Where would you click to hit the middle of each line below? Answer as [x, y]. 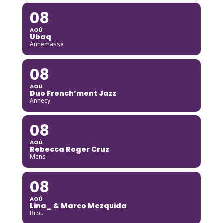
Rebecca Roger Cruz [69, 149]
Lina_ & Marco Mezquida [78, 205]
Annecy [40, 100]
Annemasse [47, 44]
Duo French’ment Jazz [73, 93]
